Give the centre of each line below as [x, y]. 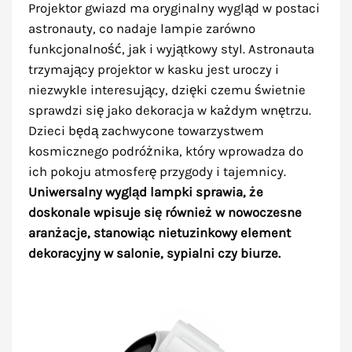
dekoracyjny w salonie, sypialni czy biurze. [154, 253]
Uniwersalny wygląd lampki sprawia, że [145, 192]
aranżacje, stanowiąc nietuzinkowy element [159, 233]
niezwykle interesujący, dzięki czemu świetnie [167, 90]
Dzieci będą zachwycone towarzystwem [146, 130]
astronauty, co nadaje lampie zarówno [141, 28]
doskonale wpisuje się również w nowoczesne [165, 212]
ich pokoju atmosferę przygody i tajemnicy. [157, 171]
